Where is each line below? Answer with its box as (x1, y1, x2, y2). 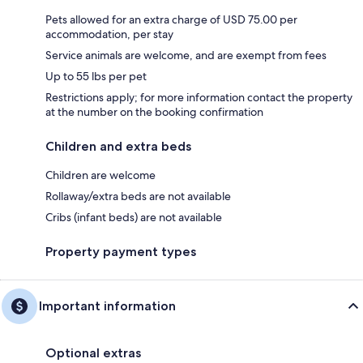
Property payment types (45, 243, 196, 259)
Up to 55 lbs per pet (45, 68, 147, 83)
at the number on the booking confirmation (45, 104, 263, 119)
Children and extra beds (45, 138, 191, 154)
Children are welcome (45, 167, 156, 182)
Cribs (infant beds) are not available (45, 209, 222, 224)
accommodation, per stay (45, 26, 173, 41)
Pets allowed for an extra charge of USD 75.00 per (45, 11, 297, 27)
